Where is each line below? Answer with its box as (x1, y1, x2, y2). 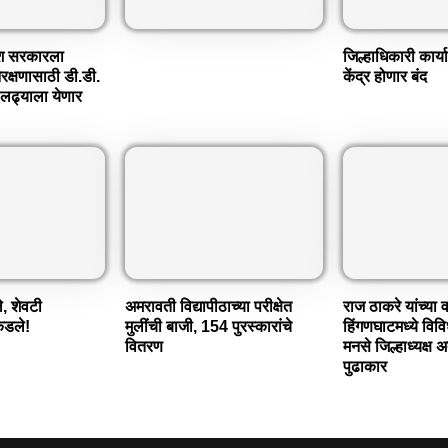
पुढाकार (342, 358, 387, 376)
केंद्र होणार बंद (342, 68, 427, 86)
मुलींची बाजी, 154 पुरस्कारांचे (124, 318, 292, 336)
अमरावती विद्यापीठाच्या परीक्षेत (124, 298, 292, 316)
